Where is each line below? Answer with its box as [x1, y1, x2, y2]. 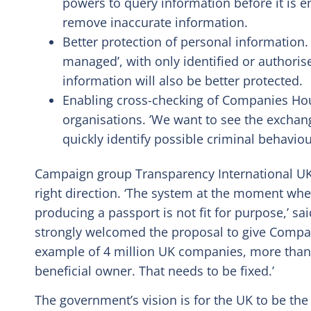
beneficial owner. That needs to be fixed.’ [35, 262, 274, 279]
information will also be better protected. [62, 72, 303, 90]
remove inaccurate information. [62, 14, 248, 31]
